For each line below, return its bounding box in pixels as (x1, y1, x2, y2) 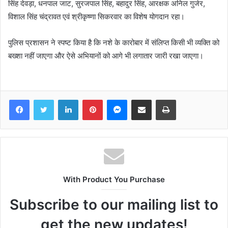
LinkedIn (78, 95, 104, 104)
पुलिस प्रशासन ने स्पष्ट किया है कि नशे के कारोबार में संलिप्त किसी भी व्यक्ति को (8, 38, 219, 48)
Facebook (29, 95, 60, 104)
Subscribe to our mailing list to (10, 196, 218, 214)
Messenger (127, 95, 163, 104)
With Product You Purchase (63, 175, 165, 185)
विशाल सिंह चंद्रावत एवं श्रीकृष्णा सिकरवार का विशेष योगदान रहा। (8, 12, 185, 22)
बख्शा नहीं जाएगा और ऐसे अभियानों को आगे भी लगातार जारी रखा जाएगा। (8, 51, 204, 61)
